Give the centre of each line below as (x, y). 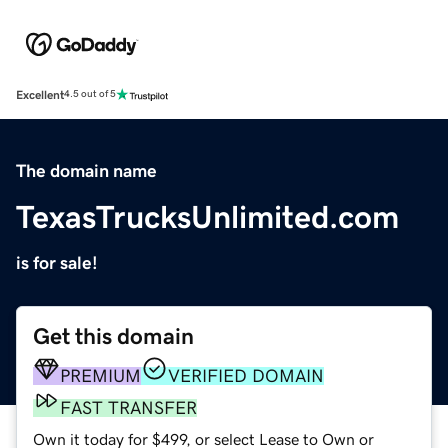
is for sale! (57, 262)
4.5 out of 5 (90, 94)
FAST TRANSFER (128, 407)
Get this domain (113, 336)
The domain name (86, 170)
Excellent (40, 94)
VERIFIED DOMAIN (246, 375)
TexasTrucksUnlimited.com (207, 216)
